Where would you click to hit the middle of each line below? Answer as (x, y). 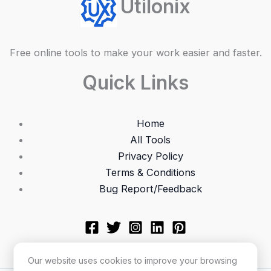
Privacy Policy (150, 156)
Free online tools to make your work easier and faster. (135, 52)
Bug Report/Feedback (150, 189)
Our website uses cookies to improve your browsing (133, 260)
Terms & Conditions (151, 173)
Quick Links (135, 82)
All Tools (151, 140)
